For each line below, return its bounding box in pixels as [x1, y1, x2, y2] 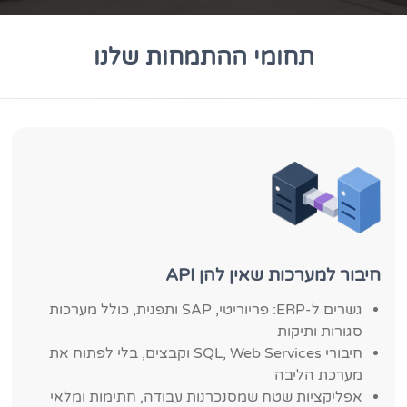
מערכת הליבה [273, 366, 362, 384]
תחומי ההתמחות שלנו [93, 43, 314, 71]
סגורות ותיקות [276, 323, 362, 341]
